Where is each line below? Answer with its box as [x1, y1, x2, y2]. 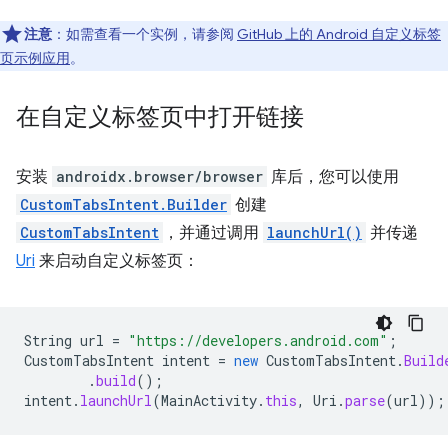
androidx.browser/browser [56, 167, 263, 186]
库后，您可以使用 [267, 167, 399, 187]
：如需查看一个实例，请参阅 [52, 25, 237, 43]
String [24, 331, 72, 350]
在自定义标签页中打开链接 [16, 102, 304, 132]
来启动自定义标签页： [35, 251, 199, 271]
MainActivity [161, 391, 257, 410]
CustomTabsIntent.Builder [20, 195, 227, 214]
